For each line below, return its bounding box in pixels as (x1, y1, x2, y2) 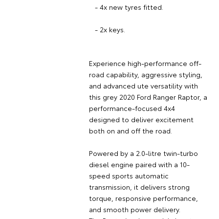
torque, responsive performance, (88, 193, 198, 203)
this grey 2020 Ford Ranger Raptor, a (88, 91, 207, 102)
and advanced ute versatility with (88, 80, 198, 90)
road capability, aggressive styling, (88, 69, 202, 79)
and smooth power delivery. (88, 204, 180, 214)
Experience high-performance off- (88, 58, 201, 68)
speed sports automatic (88, 170, 169, 180)
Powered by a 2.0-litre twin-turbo (88, 148, 198, 158)
